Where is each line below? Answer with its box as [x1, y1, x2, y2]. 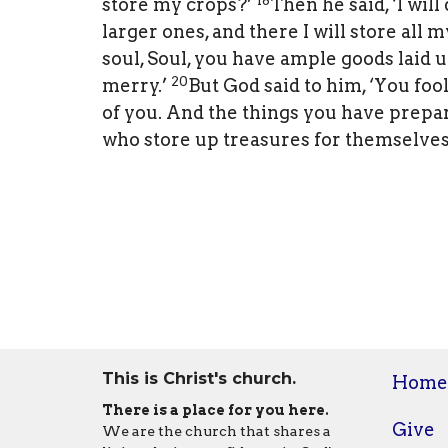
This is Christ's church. [102, 368, 296, 388]
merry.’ [102, 75, 167, 97]
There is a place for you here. [102, 402, 329, 419]
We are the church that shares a [102, 423, 331, 440]
